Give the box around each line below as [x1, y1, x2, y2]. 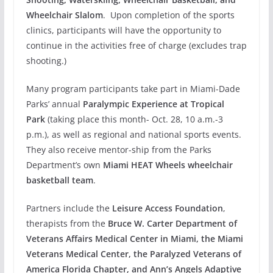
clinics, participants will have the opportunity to [26, 24, 221, 36]
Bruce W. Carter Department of [107, 218, 237, 229]
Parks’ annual [26, 98, 83, 110]
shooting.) [26, 55, 66, 66]
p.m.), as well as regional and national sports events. [26, 129, 241, 140]
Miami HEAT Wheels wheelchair [102, 159, 233, 171]
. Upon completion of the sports [102, 9, 235, 21]
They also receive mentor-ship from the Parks [26, 144, 211, 155]
